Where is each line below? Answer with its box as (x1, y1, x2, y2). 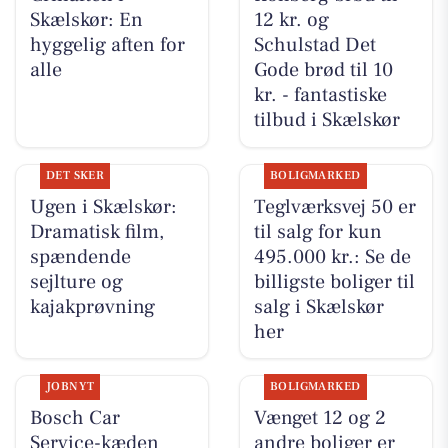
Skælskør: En (29, 7, 143, 34)
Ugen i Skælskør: (29, 193, 177, 220)
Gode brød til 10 (253, 57, 393, 84)
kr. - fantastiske (253, 82, 387, 109)
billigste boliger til (253, 268, 415, 295)
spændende (29, 243, 131, 270)
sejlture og (29, 268, 123, 295)
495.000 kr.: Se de (253, 243, 411, 270)
